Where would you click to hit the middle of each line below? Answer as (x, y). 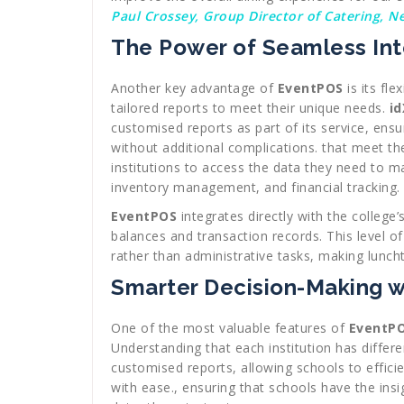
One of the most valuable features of (230, 328)
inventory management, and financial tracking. (256, 188)
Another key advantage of (194, 88)
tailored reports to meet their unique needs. (250, 108)
